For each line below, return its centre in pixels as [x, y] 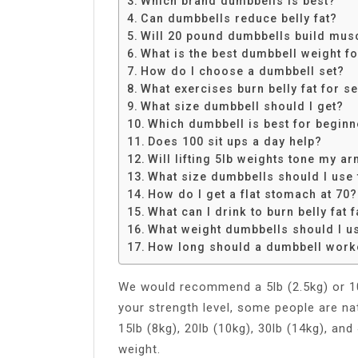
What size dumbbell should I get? [242, 106]
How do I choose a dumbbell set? [242, 71]
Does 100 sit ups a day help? [235, 141]
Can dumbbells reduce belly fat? [239, 18]
